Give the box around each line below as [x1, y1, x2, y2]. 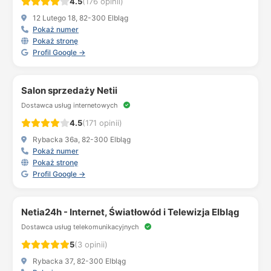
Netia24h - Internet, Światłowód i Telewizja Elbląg [21, 206, 240, 218]
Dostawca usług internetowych [21, 101, 120, 109]
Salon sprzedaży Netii [21, 85, 117, 96]
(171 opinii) [82, 118, 122, 128]
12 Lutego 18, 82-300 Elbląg [31, 13, 128, 22]
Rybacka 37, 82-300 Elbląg [31, 256, 126, 266]
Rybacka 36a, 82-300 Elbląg [31, 135, 131, 144]
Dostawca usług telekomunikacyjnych [21, 223, 141, 231]
